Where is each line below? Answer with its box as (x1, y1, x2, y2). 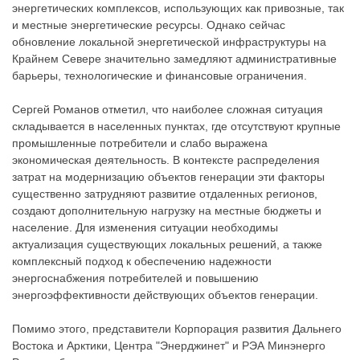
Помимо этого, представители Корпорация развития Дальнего (12, 322, 342, 335)
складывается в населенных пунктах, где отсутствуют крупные (12, 120, 341, 133)
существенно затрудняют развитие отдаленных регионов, (12, 187, 317, 200)
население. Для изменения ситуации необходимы (12, 221, 278, 234)
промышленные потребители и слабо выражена (12, 137, 268, 149)
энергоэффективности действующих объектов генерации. (12, 288, 318, 301)
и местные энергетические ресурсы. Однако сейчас (12, 18, 285, 31)
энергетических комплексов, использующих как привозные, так (12, 2, 344, 14)
